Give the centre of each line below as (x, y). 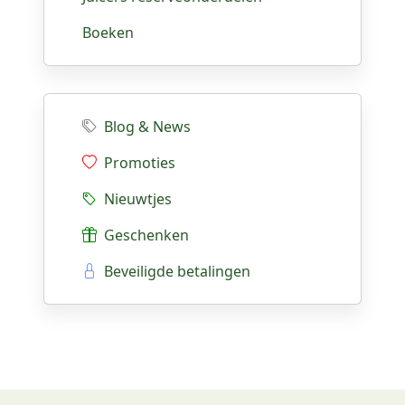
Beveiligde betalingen (174, 271)
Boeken (108, 33)
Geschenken (143, 235)
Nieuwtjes (134, 199)
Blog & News (147, 127)
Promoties (136, 163)
